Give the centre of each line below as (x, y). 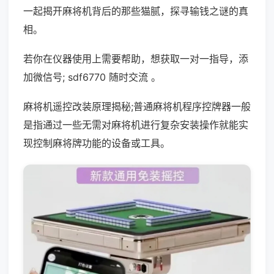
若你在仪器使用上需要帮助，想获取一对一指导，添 (136, 59)
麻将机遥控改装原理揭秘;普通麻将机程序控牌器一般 (137, 106)
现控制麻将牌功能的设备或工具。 (97, 143)
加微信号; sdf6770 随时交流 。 (92, 77)
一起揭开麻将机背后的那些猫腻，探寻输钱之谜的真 (136, 11)
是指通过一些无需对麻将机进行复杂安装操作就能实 (136, 125)
